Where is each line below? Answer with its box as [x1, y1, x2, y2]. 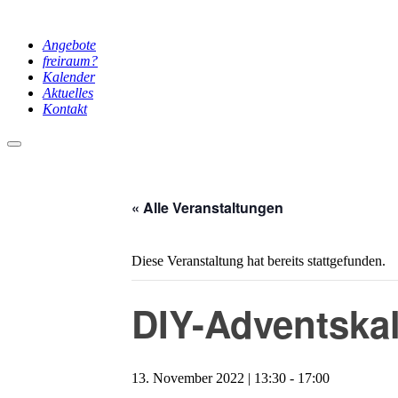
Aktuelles [43, 85, 93, 100]
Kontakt [43, 101, 87, 116]
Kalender [43, 69, 95, 84]
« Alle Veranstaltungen [131, 197, 283, 218]
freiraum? [43, 53, 98, 68]
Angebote [43, 37, 96, 52]
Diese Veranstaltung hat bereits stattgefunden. [131, 253, 386, 268]
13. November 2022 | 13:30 [131, 370, 286, 386]
